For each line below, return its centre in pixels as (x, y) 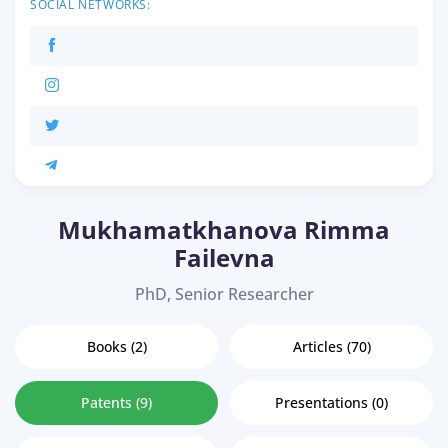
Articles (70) (331, 347)
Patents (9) (116, 403)
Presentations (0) (331, 403)
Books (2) (116, 347)
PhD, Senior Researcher (224, 294)
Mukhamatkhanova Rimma (224, 230)
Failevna (224, 258)
